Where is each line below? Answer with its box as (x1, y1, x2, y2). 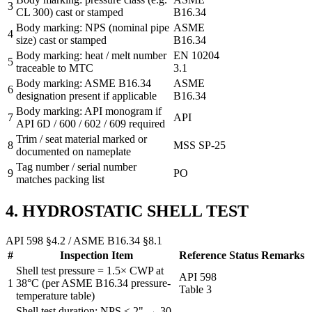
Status (229, 249, 258, 262)
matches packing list (16, 173, 104, 186)
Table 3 (179, 283, 212, 296)
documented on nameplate (16, 146, 131, 158)
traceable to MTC (16, 62, 93, 75)
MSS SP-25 (173, 139, 226, 152)
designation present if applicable (16, 90, 157, 102)
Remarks (261, 249, 304, 262)
